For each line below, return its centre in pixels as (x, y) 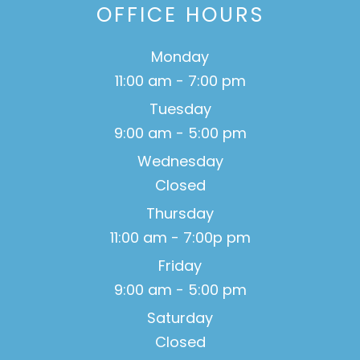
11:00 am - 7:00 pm (180, 81)
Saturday (180, 318)
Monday (180, 57)
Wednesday (180, 162)
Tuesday (180, 109)
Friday (180, 266)
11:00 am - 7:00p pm (180, 238)
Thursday (180, 214)
